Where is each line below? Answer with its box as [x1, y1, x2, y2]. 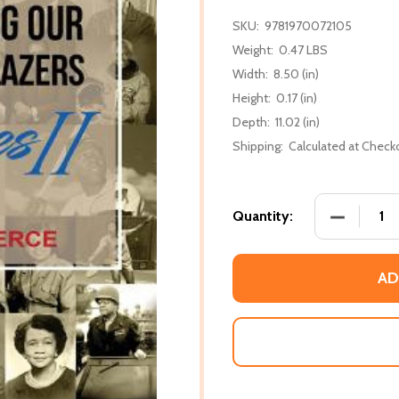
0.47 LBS [279, 41, 328, 58]
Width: [232, 65, 268, 82]
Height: [232, 89, 271, 106]
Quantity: [232, 207, 293, 224]
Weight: [232, 41, 273, 58]
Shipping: [232, 137, 283, 154]
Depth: [232, 113, 270, 130]
